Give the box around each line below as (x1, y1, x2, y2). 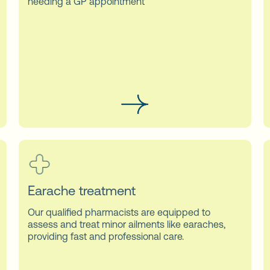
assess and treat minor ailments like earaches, (28, 218, 226, 230)
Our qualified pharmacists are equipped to (28, 206, 211, 218)
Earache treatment (28, 183, 136, 198)
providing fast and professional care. (28, 230, 184, 242)
